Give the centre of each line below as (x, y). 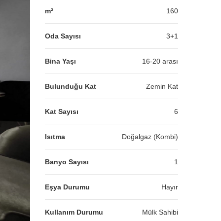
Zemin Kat (162, 86)
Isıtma (55, 137)
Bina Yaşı (60, 61)
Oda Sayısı (63, 36)
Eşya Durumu (67, 187)
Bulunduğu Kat (71, 86)
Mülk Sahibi (160, 212)
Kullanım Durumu (74, 212)
